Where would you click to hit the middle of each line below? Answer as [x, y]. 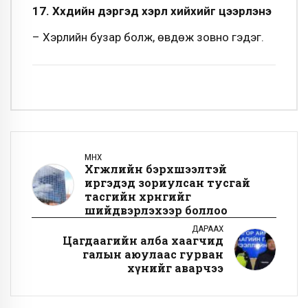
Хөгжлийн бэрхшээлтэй [156, 168]
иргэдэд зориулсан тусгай [167, 182]
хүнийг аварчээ [175, 267]
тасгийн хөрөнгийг [138, 196]
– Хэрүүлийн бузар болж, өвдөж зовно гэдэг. [148, 37]
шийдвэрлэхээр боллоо [156, 210]
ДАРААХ [208, 228]
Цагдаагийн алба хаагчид [143, 240]
